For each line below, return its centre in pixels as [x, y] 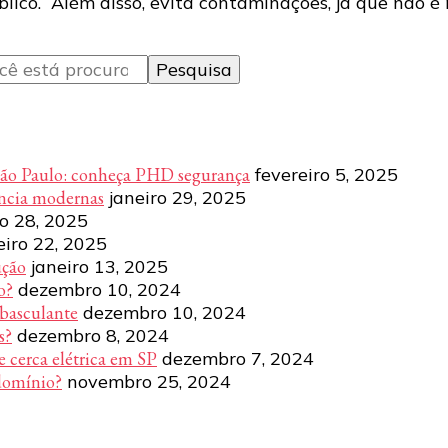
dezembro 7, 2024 [238, 358]
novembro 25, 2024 [149, 381]
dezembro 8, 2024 [93, 335]
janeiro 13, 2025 [99, 266]
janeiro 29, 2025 [177, 197]
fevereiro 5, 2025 [326, 174]
